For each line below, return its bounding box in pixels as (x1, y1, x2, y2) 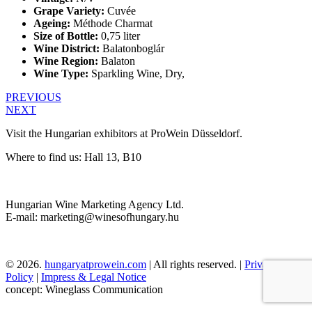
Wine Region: (33, 55, 98, 68)
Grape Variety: (33, 5, 104, 17)
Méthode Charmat (70, 17, 153, 30)
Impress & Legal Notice (41, 271, 146, 283)
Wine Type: (33, 68, 88, 80)
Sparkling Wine (91, 68, 159, 80)
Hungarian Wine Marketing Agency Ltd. (6, 198, 184, 211)
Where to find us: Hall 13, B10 (6, 151, 141, 164)
